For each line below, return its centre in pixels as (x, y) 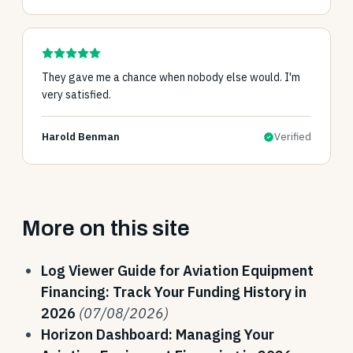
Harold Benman (81, 137)
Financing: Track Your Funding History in (174, 292)
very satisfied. (76, 95)
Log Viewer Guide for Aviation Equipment (177, 271)
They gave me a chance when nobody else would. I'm (171, 77)
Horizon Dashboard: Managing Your (158, 334)
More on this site (106, 228)
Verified (293, 137)
